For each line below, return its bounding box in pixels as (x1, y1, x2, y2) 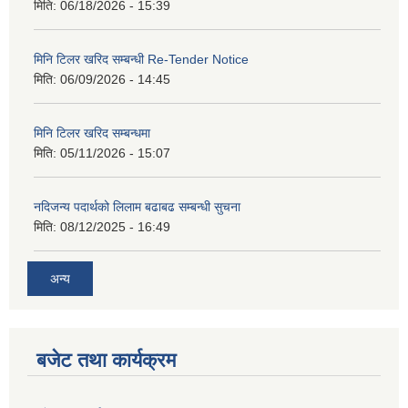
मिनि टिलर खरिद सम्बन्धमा (34, 126, 150, 141)
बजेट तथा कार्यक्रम (36, 348, 176, 372)
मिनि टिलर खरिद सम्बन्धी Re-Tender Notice (34, 52, 249, 67)
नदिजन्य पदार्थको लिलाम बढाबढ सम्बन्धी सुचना (34, 199, 240, 215)
